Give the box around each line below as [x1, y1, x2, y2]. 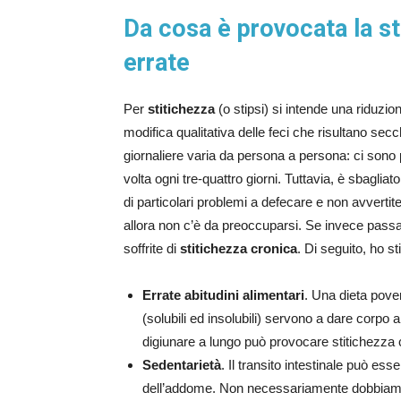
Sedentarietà [142, 357, 221, 373]
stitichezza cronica [180, 241, 297, 257]
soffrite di [124, 241, 180, 257]
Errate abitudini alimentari [142, 287, 304, 303]
